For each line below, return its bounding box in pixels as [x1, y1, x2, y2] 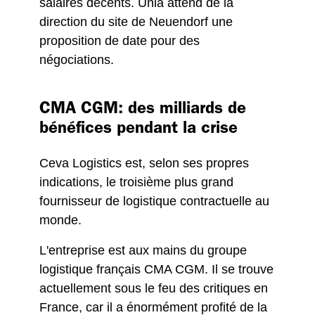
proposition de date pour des [39, 34, 200, 48]
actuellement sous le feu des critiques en [39, 281, 268, 295]
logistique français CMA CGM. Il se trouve [39, 262, 274, 276]
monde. [39, 213, 82, 227]
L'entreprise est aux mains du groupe [39, 243, 247, 257]
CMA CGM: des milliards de [39, 98, 246, 117]
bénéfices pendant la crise [39, 117, 238, 137]
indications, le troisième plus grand [39, 175, 233, 189]
